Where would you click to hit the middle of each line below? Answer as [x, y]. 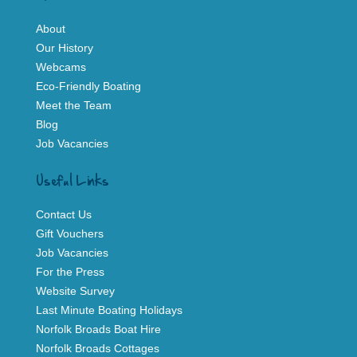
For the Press [70, 271]
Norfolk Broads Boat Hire [98, 329]
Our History [65, 47]
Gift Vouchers [70, 233]
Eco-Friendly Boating [88, 86]
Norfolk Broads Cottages [98, 348]
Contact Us [64, 214]
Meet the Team [74, 105]
